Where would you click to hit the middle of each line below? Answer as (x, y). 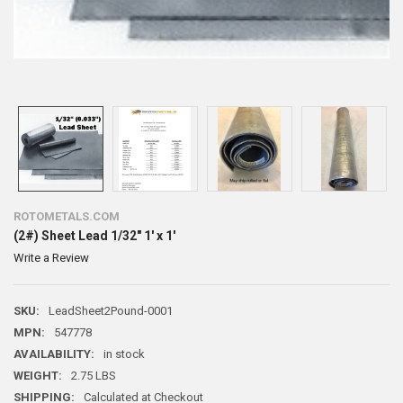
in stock (124, 354)
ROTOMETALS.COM (66, 216)
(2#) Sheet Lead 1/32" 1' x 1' (94, 235)
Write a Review (51, 258)
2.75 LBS (93, 376)
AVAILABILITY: (54, 354)
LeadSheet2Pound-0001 (110, 311)
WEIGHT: (37, 376)
